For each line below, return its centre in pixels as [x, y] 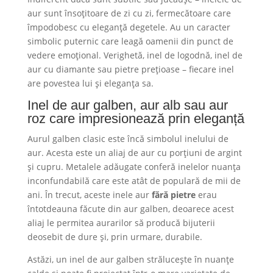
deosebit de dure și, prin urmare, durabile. [116, 236]
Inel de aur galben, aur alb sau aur [127, 105]
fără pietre [175, 194]
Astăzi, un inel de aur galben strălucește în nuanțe [130, 259]
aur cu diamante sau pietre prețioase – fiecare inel [130, 69]
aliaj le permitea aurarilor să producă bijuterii [121, 222]
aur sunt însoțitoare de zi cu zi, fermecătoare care [129, 13]
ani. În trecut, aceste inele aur [89, 194]
